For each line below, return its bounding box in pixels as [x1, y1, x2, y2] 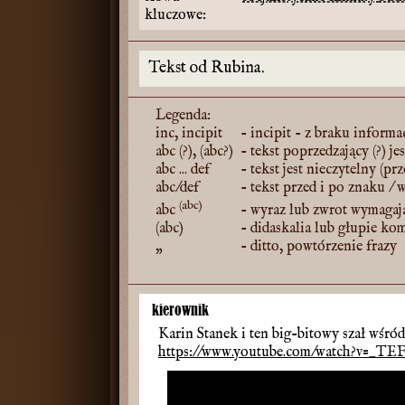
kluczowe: [145, 6, 206, 24]
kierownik [152, 301, 209, 318]
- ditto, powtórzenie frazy [237, 238, 397, 256]
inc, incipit [155, 125, 222, 143]
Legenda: [155, 107, 211, 125]
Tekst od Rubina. [148, 58, 265, 79]
